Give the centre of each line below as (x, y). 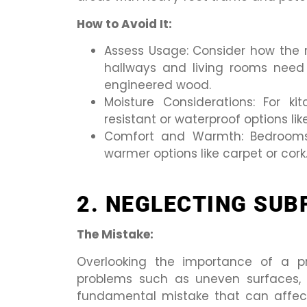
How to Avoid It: (124, 24)
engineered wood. (158, 85)
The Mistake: (115, 235)
